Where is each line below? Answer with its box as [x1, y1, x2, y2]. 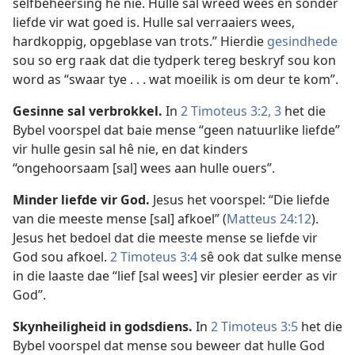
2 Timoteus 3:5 [211, 318, 298, 336]
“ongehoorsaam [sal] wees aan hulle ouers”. [13, 159, 275, 177]
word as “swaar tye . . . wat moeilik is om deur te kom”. [13, 71, 338, 89]
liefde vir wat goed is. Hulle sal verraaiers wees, [13, 13, 295, 32]
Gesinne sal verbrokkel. [13, 102, 162, 120]
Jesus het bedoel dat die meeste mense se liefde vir [13, 229, 318, 247]
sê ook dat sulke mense [197, 248, 342, 266]
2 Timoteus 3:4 [110, 248, 197, 266]
